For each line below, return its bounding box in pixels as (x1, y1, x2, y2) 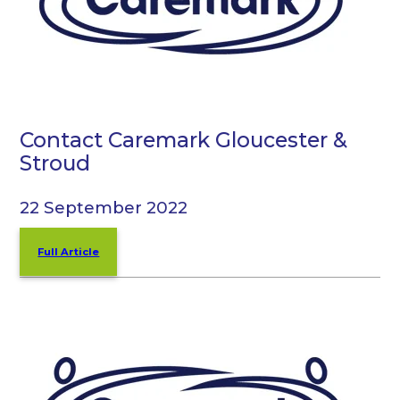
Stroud (20, 149, 91, 176)
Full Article (37, 246, 100, 259)
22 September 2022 (20, 197, 188, 219)
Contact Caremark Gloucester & (20, 126, 347, 153)
